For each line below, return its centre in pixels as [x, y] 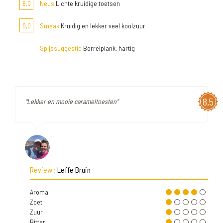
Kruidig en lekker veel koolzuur [102, 26]
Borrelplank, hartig [108, 48]
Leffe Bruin [74, 169]
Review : [44, 169]
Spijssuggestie [61, 48]
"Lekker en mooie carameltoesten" [72, 101]
